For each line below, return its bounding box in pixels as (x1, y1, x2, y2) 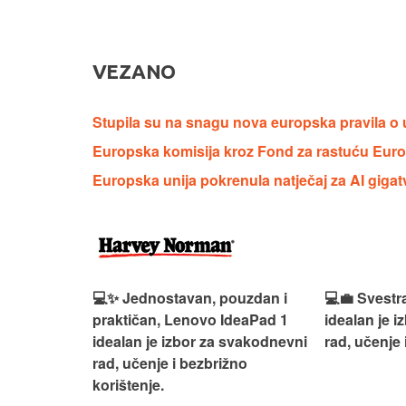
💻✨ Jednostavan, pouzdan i (92, 286, 287, 308)
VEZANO (92, 59, 176, 82)
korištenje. (92, 373, 164, 395)
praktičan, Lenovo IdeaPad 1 (92, 308, 288, 330)
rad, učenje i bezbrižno (92, 352, 247, 373)
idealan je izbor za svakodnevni (92, 330, 307, 352)
